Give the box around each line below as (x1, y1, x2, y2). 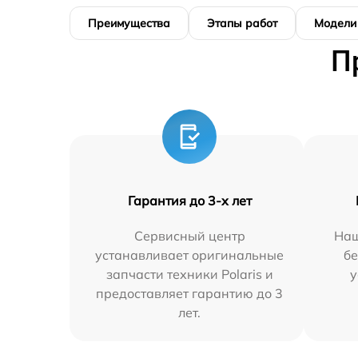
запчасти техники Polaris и (105, 266, 273, 282)
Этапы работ (207, 16, 277, 30)
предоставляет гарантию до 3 (96, 285, 284, 301)
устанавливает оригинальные (95, 247, 284, 263)
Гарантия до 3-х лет (127, 193, 252, 209)
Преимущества (88, 16, 170, 30)
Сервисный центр (133, 228, 245, 244)
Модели (314, 16, 356, 30)
